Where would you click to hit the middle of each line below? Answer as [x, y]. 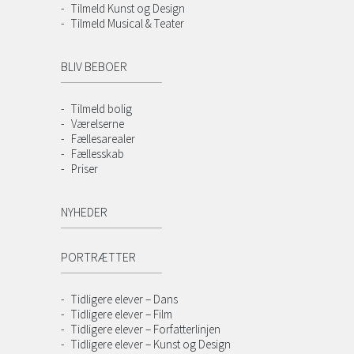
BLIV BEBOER [94, 67]
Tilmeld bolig [102, 109]
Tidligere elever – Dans [125, 299]
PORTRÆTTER [99, 257]
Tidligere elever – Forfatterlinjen [146, 330]
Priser [85, 169]
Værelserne [98, 124]
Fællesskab [98, 154]
